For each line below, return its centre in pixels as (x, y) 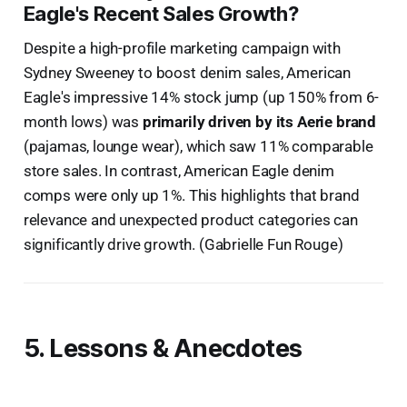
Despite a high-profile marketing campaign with (182, 48)
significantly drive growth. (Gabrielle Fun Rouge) (183, 244)
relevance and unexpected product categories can (190, 219)
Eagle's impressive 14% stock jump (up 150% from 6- (201, 97)
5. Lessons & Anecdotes (163, 348)
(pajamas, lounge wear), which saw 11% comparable (198, 146)
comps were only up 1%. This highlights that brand (191, 195)
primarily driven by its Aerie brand (259, 121)
